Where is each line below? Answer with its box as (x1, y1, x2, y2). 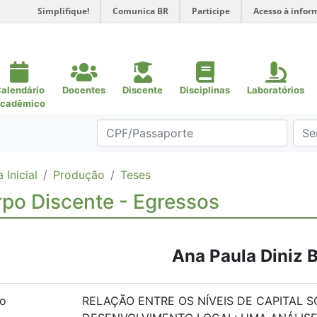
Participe (192, 5, 230, 17)
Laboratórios (247, 84, 304, 96)
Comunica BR (113, 5, 168, 17)
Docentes (62, 84, 105, 96)
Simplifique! (38, 5, 89, 17)
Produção (53, 168, 105, 182)
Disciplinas (180, 84, 230, 96)
